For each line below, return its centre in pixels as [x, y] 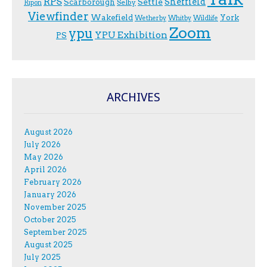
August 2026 [48, 132]
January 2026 [50, 195]
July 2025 [42, 257]
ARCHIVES [133, 97]
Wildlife [206, 18]
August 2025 [48, 245]
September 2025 [55, 232]
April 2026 [45, 170]
